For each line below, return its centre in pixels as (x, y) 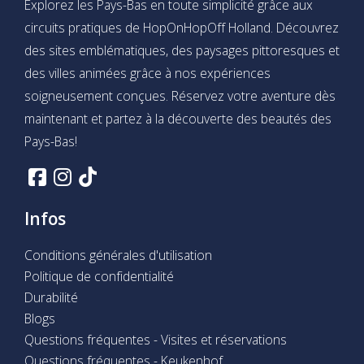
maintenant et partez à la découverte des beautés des (178, 118)
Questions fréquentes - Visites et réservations (156, 339)
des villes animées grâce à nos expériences (147, 73)
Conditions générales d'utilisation (118, 255)
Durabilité (51, 297)
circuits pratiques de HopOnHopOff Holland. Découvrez (182, 27)
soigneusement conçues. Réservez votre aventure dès (180, 95)
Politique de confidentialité (99, 276)
